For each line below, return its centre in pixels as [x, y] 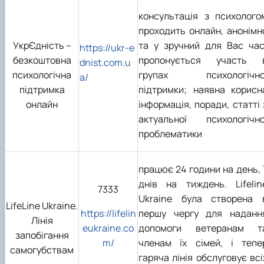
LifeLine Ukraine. [42, 205]
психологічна [42, 75]
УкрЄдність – [42, 45]
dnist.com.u [105, 62]
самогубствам [42, 250]
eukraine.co [108, 228]
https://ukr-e [107, 47]
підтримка [42, 89]
